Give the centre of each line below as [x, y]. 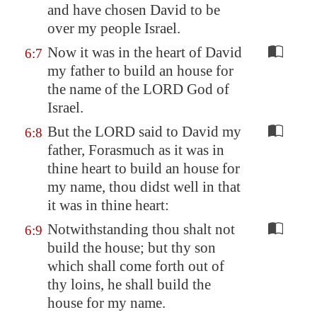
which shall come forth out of [136, 266]
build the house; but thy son [132, 248]
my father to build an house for [140, 71]
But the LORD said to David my [144, 132]
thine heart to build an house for [144, 168]
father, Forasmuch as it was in [136, 150]
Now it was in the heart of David [145, 52]
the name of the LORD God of [138, 89]
